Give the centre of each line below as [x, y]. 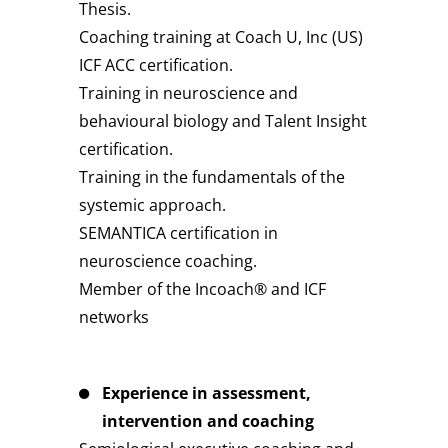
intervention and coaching [208, 420]
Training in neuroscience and [188, 92]
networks [114, 316]
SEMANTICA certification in [178, 232]
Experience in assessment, [206, 392]
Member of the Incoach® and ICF [202, 288]
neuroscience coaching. [168, 260]
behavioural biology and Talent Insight [223, 120]
